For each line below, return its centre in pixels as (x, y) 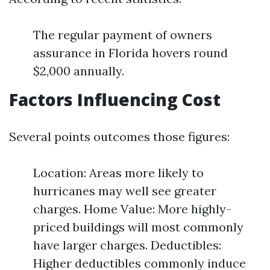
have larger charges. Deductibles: (127, 245)
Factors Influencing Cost (115, 99)
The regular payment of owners (123, 35)
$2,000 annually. (79, 71)
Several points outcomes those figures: (119, 137)
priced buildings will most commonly (138, 227)
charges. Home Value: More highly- (132, 209)
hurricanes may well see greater (125, 191)
